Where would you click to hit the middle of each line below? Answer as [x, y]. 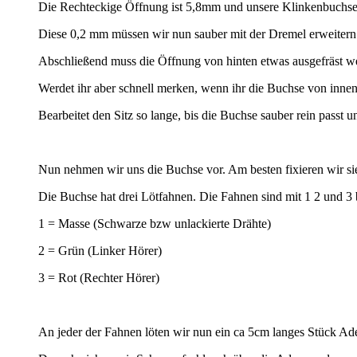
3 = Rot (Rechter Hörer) [99, 277]
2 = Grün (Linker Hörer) [100, 250]
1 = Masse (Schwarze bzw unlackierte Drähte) [155, 223]
